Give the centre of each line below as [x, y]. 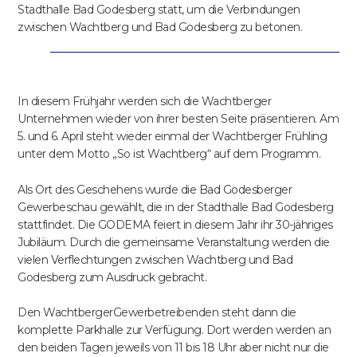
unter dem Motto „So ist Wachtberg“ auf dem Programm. [169, 154]
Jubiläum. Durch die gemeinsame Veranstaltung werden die [174, 242]
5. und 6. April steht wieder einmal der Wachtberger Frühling [173, 137]
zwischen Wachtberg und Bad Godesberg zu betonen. [160, 27]
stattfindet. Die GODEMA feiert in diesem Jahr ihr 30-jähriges [175, 224]
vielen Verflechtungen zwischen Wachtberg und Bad [155, 259]
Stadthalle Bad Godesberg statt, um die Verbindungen [159, 10]
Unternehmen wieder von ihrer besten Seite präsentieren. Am [178, 119]
